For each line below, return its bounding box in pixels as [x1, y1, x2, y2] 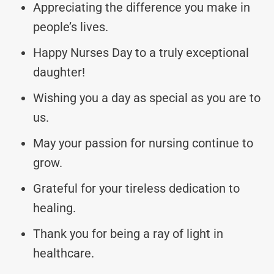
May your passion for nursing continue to [33, 135, 253, 150]
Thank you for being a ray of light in [33, 226, 223, 241]
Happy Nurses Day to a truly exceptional [33, 45, 249, 60]
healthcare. [33, 245, 94, 261]
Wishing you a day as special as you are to [33, 90, 261, 105]
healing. [33, 200, 76, 215]
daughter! [33, 64, 85, 80]
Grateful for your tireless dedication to [33, 180, 240, 196]
